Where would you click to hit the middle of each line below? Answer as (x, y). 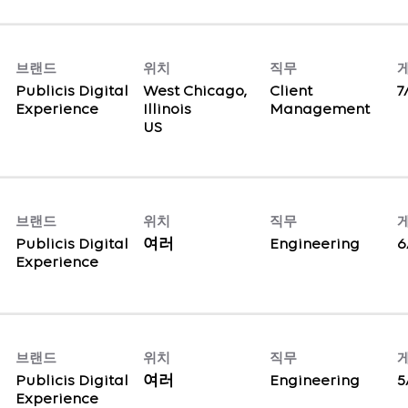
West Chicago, (194, 91)
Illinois (167, 109)
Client (291, 91)
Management (320, 109)
